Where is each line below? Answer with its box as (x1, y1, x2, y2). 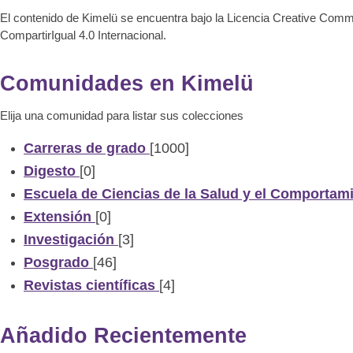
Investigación (24, 231, 114, 247)
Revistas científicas (24, 277, 155, 293)
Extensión (24, 208, 91, 225)
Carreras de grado (24, 139, 146, 156)
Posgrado (24, 254, 89, 270)
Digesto (24, 162, 76, 179)
